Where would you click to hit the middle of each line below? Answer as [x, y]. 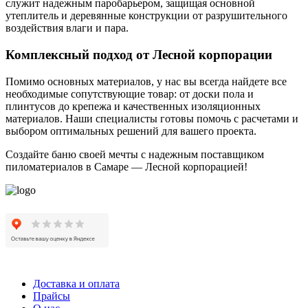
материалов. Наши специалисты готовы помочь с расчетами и [152, 118]
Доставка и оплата [76, 283]
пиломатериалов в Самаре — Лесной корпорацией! [126, 166]
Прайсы [52, 296]
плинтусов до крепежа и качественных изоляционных [133, 106]
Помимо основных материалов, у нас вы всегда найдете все [146, 81]
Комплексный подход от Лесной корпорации [139, 54]
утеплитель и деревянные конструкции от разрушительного [146, 16]
